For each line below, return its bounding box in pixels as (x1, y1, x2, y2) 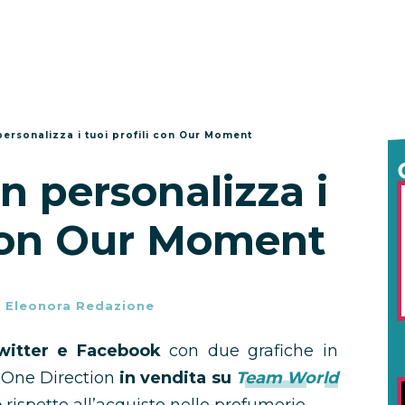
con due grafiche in (169, 341, 339, 361)
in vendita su (119, 368, 236, 388)
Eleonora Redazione (5, 298, 155, 313)
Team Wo (235, 368, 316, 388)
